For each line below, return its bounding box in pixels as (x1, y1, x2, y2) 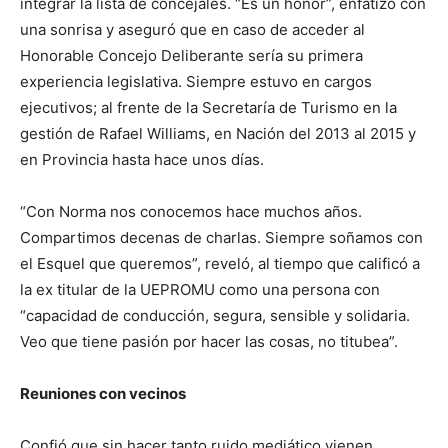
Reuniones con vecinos (20, 384, 186, 403)
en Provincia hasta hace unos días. (20, 150, 264, 169)
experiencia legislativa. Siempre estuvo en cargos (20, 72, 372, 91)
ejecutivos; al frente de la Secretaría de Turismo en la (20, 98, 397, 117)
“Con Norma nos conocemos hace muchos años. (20, 202, 362, 221)
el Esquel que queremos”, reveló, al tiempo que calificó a (20, 254, 420, 273)
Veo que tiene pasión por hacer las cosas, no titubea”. (20, 332, 398, 351)
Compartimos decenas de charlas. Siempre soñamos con (20, 228, 423, 247)
